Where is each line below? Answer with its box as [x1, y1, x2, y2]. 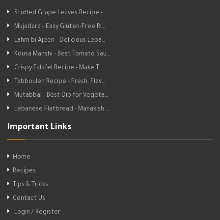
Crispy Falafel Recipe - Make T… [14, 65, 103, 72]
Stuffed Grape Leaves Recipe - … [14, 10, 108, 17]
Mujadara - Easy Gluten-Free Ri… [14, 24, 105, 31]
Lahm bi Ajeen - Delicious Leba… [14, 37, 105, 45]
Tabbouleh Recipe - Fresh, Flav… [14, 79, 105, 86]
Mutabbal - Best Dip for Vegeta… [14, 92, 108, 100]
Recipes [13, 168, 36, 175]
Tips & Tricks [13, 182, 48, 189]
